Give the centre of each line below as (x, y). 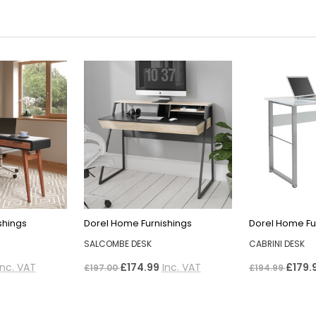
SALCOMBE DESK (117, 243)
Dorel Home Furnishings (138, 223)
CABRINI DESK (276, 243)
